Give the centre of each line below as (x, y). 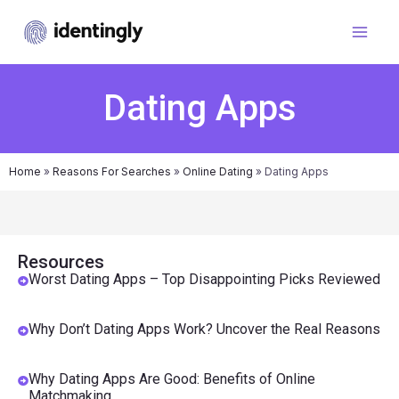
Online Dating (218, 171)
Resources (61, 262)
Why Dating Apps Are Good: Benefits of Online (172, 379)
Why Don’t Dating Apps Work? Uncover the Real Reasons (204, 329)
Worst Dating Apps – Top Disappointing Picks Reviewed (204, 279)
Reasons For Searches (112, 171)
